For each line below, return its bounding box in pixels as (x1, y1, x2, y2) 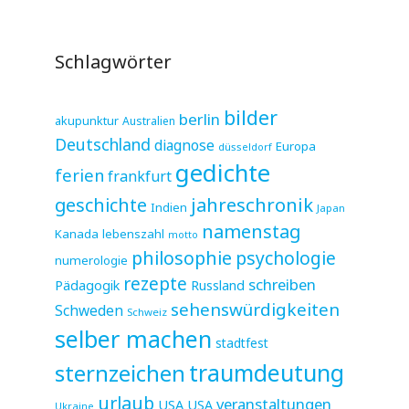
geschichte (55, 192, 147, 217)
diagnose (154, 134, 215, 155)
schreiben (248, 273, 316, 295)
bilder (224, 103, 278, 131)
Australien (122, 112, 175, 129)
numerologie (55, 251, 128, 268)
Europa (276, 137, 316, 154)
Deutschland (55, 132, 151, 155)
